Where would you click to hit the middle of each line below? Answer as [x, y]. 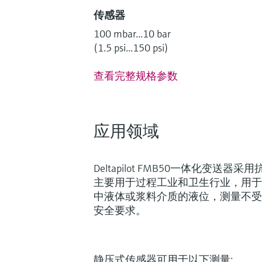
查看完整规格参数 [136, 75]
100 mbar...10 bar [132, 33]
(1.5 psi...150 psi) [131, 47]
